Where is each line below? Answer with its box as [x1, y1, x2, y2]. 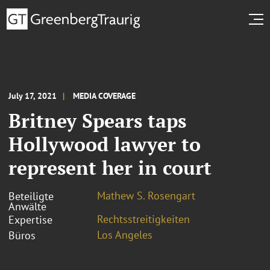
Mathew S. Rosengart [97, 188, 195, 202]
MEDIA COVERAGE [73, 90, 136, 101]
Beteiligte [8, 189, 54, 203]
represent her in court [8, 154, 212, 180]
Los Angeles [97, 227, 152, 242]
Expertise [8, 212, 52, 227]
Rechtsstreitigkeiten [97, 212, 190, 226]
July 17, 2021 [8, 90, 57, 101]
